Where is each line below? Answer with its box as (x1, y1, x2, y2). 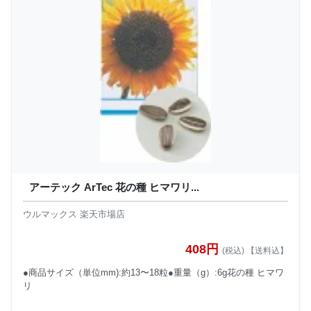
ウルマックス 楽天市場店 (23, 208, 125, 219)
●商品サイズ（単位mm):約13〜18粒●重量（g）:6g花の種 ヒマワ (23, 267, 284, 278)
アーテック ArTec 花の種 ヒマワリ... (29, 181, 199, 194)
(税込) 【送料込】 (222, 246, 288, 256)
